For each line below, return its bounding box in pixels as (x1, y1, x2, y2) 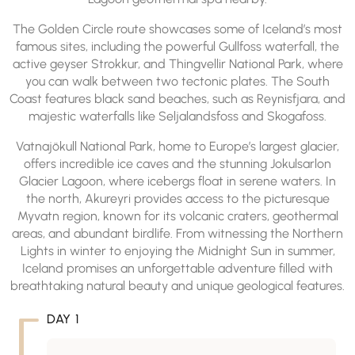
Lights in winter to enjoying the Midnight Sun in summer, (20, 243, 335, 258)
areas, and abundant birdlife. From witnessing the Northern (12, 226, 343, 241)
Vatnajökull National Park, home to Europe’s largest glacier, (16, 139, 339, 154)
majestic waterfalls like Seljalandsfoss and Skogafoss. (29, 109, 326, 124)
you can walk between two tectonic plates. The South (25, 74, 330, 89)
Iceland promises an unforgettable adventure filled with (22, 261, 333, 276)
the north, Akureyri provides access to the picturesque (25, 191, 330, 206)
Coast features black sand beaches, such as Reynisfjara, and (10, 91, 345, 106)
